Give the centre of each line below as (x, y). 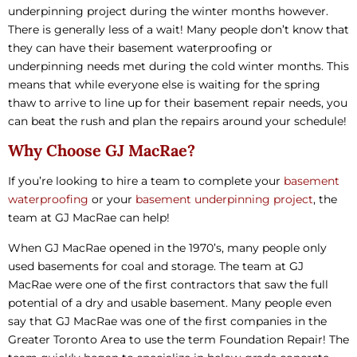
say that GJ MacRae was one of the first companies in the (167, 321)
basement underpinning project (224, 200)
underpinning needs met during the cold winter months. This (178, 66)
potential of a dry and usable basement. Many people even (170, 302)
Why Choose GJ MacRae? (102, 151)
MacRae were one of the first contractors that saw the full (168, 284)
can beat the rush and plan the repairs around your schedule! (177, 121)
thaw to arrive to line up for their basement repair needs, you (178, 102)
